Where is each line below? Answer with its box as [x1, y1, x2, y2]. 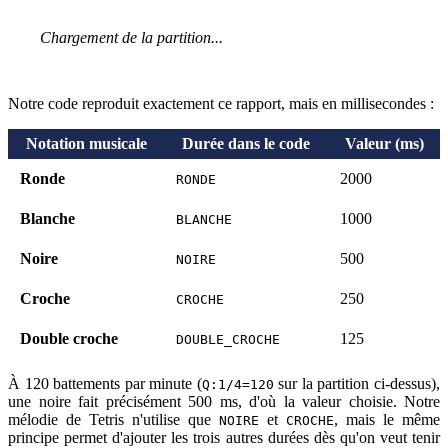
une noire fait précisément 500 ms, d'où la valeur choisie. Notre [8, 393, 440, 411]
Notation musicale [25, 135, 147, 153]
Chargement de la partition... [40, 29, 223, 47]
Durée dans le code [182, 135, 310, 153]
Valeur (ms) [344, 135, 424, 153]
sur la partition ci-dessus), [273, 375, 441, 393]
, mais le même [334, 411, 440, 429]
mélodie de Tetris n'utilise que [8, 411, 219, 429]
